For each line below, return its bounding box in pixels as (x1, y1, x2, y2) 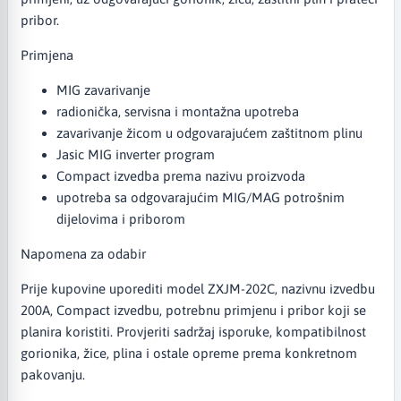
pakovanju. (20, 366, 85, 382)
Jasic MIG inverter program (55, 146, 215, 162)
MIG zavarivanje (55, 81, 150, 98)
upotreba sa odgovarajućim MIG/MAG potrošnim (55, 189, 345, 205)
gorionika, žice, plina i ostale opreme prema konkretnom (20, 345, 357, 361)
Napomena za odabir (20, 245, 146, 261)
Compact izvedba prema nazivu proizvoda (55, 167, 305, 183)
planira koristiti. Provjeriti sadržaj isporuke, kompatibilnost (20, 323, 366, 339)
